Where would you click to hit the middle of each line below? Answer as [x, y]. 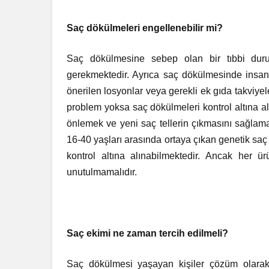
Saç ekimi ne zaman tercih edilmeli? [148, 233]
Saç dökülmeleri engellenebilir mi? [145, 28]
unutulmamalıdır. [103, 172]
